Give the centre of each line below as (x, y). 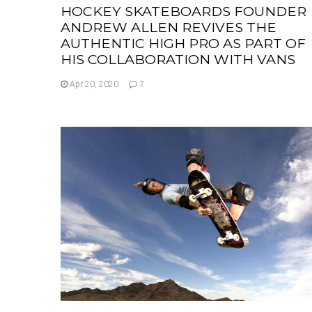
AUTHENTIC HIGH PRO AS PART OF (183, 43)
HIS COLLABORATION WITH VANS (178, 59)
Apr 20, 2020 (93, 84)
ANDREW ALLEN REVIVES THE (169, 27)
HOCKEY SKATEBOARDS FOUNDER (184, 11)
